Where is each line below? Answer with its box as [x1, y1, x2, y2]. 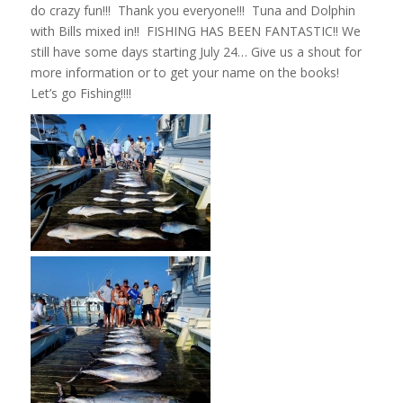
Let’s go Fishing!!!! [30, 84, 131, 102]
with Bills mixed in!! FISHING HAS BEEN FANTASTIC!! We [30, 22, 361, 40]
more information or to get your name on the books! [30, 63, 343, 81]
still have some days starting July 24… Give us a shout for [30, 42, 362, 60]
